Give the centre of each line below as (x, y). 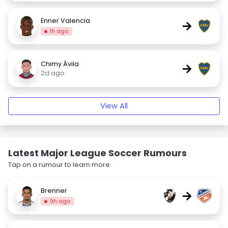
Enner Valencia (65, 20)
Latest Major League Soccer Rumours (97, 153)
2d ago (53, 73)
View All (114, 106)
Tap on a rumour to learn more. (60, 165)
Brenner (54, 190)
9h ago (61, 201)
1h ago (60, 31)
